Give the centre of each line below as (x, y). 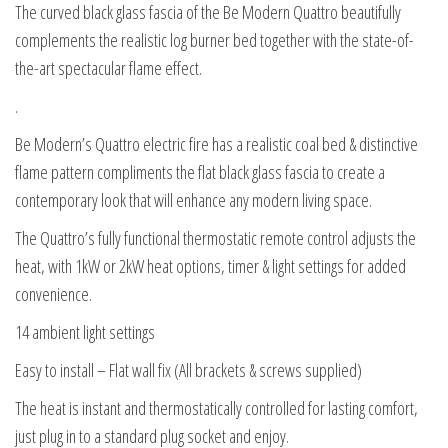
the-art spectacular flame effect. (108, 68)
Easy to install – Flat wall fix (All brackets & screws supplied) (188, 370)
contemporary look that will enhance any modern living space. (193, 200)
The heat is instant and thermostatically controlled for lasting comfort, (216, 408)
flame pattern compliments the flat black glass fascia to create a (200, 172)
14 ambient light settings (85, 332)
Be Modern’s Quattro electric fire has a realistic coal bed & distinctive (216, 144)
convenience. (53, 294)
